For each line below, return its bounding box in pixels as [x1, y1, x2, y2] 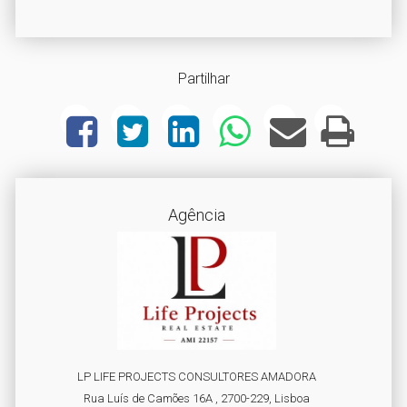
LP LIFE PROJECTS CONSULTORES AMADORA [77, 370, 316, 383]
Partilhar [177, 70, 230, 87]
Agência [168, 205, 225, 224]
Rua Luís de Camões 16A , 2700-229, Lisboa [84, 392, 310, 405]
